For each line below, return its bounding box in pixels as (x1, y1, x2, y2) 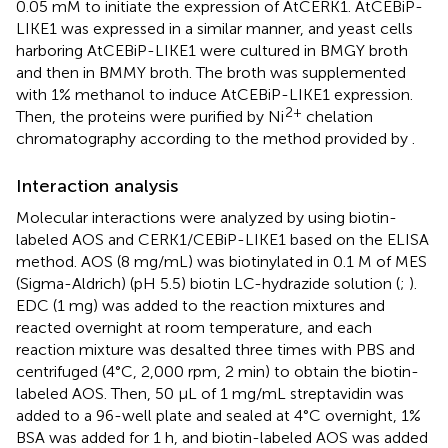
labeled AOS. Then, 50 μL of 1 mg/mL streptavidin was (16, 383, 404, 403)
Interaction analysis (16, 174, 178, 197)
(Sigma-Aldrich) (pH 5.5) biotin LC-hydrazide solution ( (16, 273, 400, 293)
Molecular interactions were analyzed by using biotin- (16, 207, 397, 227)
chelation (302, 106, 373, 126)
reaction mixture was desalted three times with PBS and (16, 339, 415, 359)
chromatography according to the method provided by (16, 128, 412, 148)
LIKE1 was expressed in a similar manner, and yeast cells (16, 18, 413, 38)
